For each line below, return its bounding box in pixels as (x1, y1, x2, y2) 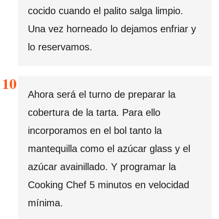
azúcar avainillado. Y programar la (28, 161, 176, 173)
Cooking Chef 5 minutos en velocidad (28, 179, 189, 191)
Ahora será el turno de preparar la (28, 89, 175, 100)
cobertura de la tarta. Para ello (28, 107, 160, 118)
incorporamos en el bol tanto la (28, 125, 162, 136)
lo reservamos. (28, 42, 92, 53)
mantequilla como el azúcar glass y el (28, 143, 190, 154)
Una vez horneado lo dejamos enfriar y (28, 23, 196, 35)
